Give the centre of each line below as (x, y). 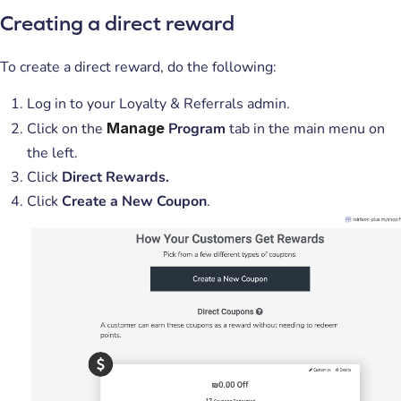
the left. (52, 153)
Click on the (67, 128)
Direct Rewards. (115, 177)
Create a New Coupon (134, 201)
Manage (136, 128)
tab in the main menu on (307, 128)
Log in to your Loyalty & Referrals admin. (158, 103)
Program (197, 128)
